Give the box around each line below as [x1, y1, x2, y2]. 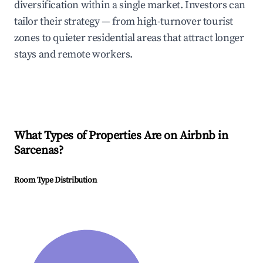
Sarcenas [14, 143, 59, 159]
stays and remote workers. [14, 48, 133, 62]
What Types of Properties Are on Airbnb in [14, 129, 228, 144]
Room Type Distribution [14, 175, 97, 186]
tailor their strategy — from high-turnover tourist [14, 15, 234, 29]
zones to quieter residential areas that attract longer [14, 31, 244, 45]
